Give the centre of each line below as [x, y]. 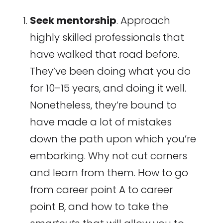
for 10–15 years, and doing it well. [108, 88]
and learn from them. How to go [109, 173]
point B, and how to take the [99, 207]
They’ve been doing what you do [110, 71]
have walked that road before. [104, 55]
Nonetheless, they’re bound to [103, 105]
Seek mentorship [73, 21]
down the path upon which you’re [113, 139]
